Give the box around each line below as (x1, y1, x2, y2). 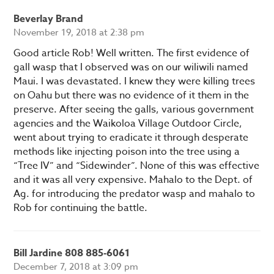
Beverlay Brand (13, 12, 84, 27)
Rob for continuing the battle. (13, 201, 148, 216)
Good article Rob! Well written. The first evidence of (13, 46, 250, 61)
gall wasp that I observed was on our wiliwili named (13, 60, 249, 75)
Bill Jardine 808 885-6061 (13, 245, 130, 261)
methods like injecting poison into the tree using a (13, 144, 240, 160)
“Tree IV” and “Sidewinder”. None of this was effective (13, 158, 260, 174)
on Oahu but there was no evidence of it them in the (13, 88, 250, 103)
